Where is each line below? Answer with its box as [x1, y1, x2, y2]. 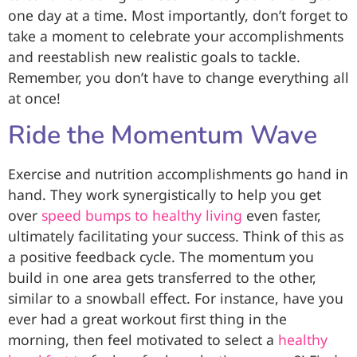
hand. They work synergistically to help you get [8, 184, 321, 204]
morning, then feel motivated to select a [8, 329, 278, 349]
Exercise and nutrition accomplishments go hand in [8, 163, 348, 183]
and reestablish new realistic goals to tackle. [8, 47, 300, 67]
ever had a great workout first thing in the [8, 308, 287, 328]
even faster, [242, 205, 321, 225]
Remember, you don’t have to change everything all [8, 68, 349, 88]
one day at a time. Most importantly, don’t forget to [8, 6, 348, 25]
